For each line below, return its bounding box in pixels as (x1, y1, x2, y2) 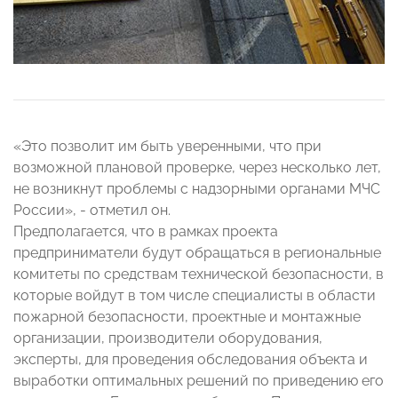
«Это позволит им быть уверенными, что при (13, 138, 322, 155)
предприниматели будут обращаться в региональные (13, 244, 381, 262)
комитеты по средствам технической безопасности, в (13, 266, 384, 283)
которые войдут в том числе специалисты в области (13, 287, 376, 305)
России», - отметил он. (13, 202, 171, 219)
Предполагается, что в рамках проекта (13, 223, 278, 241)
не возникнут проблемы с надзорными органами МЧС (13, 180, 380, 198)
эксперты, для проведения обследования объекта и (13, 351, 368, 369)
